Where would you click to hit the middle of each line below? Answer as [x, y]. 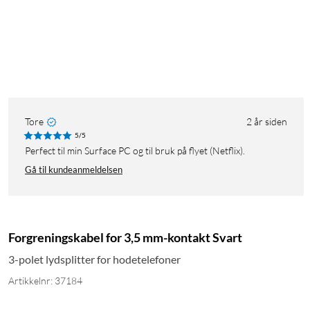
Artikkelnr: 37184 [45, 281]
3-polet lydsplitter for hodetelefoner [94, 259]
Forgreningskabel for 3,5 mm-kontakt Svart [125, 238]
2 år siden [267, 122]
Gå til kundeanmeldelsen [74, 170]
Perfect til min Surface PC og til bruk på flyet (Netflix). [138, 151]
